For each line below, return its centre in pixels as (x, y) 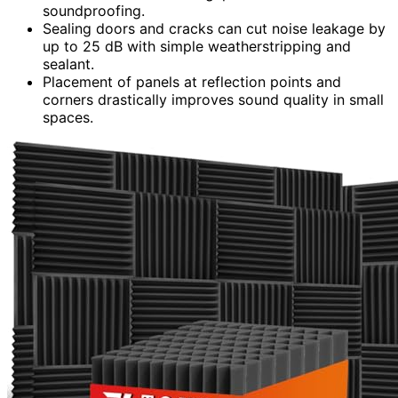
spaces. (68, 117)
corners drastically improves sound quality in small (213, 99)
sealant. (68, 64)
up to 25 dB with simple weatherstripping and (197, 46)
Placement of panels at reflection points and (192, 81)
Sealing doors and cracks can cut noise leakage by (214, 28)
